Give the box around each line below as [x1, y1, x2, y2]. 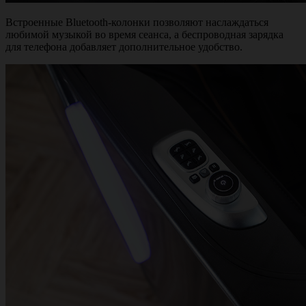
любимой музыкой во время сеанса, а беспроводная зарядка [5, 29, 283, 40]
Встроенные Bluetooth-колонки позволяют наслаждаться [5, 16, 268, 28]
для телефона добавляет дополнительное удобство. [5, 41, 242, 53]
